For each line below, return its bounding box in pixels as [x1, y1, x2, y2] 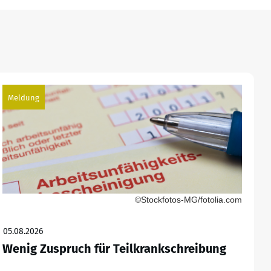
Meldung [7, 93, 39, 103]
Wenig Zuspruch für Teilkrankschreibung [2, 241, 226, 256]
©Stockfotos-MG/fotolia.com [134, 195, 242, 205]
